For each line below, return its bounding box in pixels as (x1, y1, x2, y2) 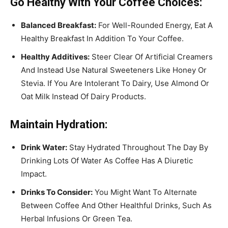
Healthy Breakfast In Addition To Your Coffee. (21, 33, 184, 43)
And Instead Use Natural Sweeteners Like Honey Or (21, 65, 207, 75)
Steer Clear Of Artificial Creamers (90, 51, 213, 62)
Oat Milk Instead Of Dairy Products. (21, 91, 146, 101)
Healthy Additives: (21, 51, 90, 62)
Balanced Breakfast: (21, 20, 96, 30)
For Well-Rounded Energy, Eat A (96, 20, 213, 30)
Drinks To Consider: (21, 187, 93, 197)
